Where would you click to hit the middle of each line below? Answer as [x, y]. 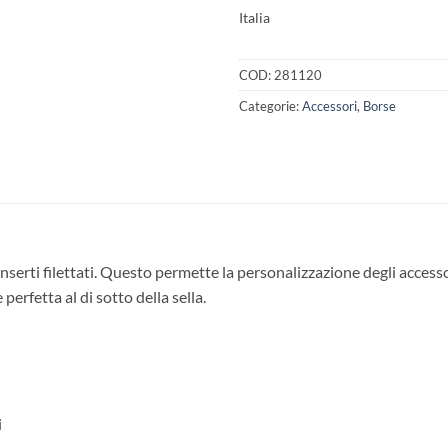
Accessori [329, 105]
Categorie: [270, 105]
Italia [254, 17]
